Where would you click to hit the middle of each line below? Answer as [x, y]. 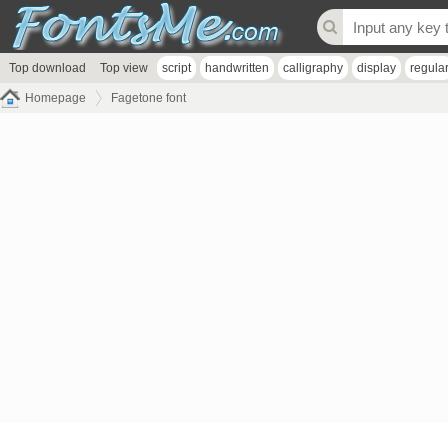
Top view [124, 68]
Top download [47, 68]
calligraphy [313, 68]
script [176, 68]
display [376, 68]
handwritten [237, 68]
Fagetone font [148, 98]
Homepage [55, 98]
